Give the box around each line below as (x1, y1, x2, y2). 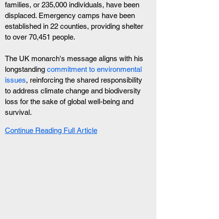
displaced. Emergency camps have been (5, 11, 137, 20)
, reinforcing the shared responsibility (26, 76, 144, 84)
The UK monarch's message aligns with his (5, 54, 145, 63)
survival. (5, 108, 32, 116)
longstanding (5, 65, 47, 73)
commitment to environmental (47, 65, 144, 73)
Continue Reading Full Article (5, 126, 97, 134)
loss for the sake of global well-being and (5, 97, 135, 106)
